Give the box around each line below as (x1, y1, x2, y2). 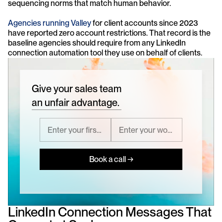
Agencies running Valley (8, 18, 91, 28)
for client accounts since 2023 (91, 18, 198, 28)
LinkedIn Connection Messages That (8, 204, 212, 220)
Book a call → (89, 154, 133, 164)
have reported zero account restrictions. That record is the (8, 28, 211, 38)
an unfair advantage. (32, 97, 119, 109)
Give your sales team (32, 83, 121, 95)
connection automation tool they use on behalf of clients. (8, 48, 202, 58)
